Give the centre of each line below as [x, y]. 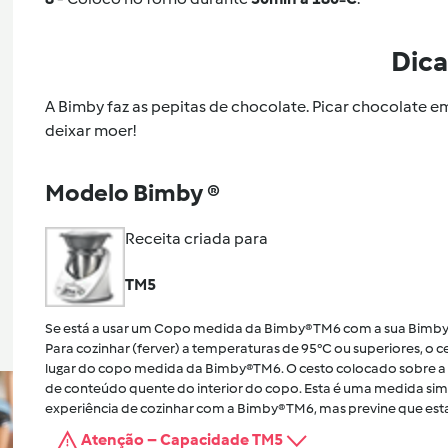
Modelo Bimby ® [132, 192]
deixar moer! [90, 130]
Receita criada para [196, 238]
